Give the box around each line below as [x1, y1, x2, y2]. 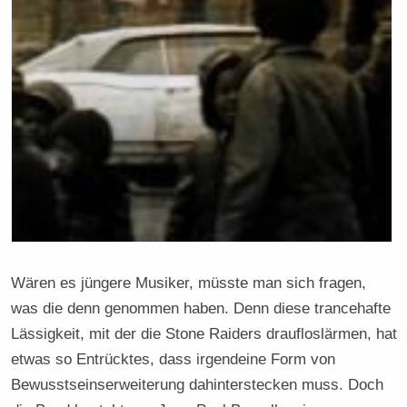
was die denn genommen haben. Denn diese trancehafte [11, 298, 392, 317]
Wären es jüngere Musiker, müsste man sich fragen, [11, 273, 367, 292]
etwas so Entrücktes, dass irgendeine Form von [11, 349, 336, 368]
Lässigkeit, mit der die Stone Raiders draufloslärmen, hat [11, 323, 398, 342]
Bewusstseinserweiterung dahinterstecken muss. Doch [11, 374, 384, 393]
